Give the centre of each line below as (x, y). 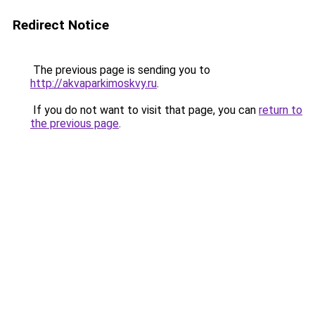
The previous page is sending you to (120, 70)
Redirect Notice (61, 25)
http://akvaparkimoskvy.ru (94, 83)
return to (281, 110)
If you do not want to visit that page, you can (144, 110)
